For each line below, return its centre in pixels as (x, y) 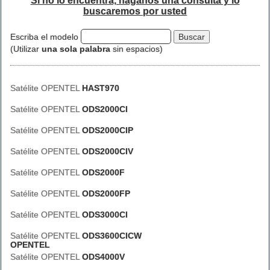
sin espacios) (137, 49)
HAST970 (101, 88)
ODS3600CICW (112, 236)
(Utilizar (26, 49)
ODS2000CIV (108, 151)
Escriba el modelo (46, 36)
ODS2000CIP (108, 130)
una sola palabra (76, 49)
